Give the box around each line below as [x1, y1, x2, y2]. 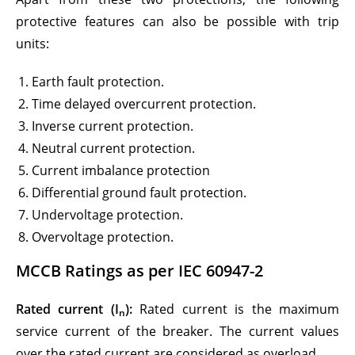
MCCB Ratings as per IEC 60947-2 [16, 260, 263, 281]
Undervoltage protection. [32, 206, 183, 223]
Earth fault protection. [32, 73, 164, 90]
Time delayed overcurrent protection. [32, 95, 256, 113]
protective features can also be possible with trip [16, 13, 339, 30]
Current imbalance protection [32, 162, 210, 179]
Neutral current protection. [32, 139, 195, 157]
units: [16, 35, 49, 52]
